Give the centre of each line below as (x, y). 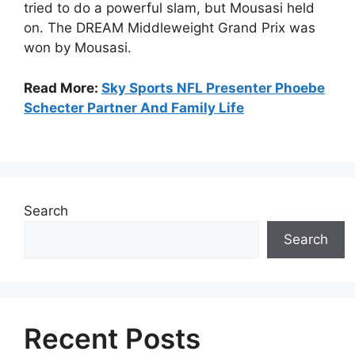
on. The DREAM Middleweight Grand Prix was (170, 28)
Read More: (63, 88)
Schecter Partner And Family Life (134, 107)
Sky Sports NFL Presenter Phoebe (213, 88)
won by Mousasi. (78, 48)
